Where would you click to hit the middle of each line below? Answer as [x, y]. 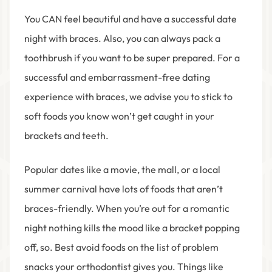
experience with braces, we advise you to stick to [128, 97]
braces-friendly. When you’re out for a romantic [127, 209]
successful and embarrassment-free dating [117, 77]
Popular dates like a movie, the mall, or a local [122, 170]
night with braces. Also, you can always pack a [122, 39]
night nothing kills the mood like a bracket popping [132, 228]
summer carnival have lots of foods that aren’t [124, 189]
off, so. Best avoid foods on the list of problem [121, 247]
